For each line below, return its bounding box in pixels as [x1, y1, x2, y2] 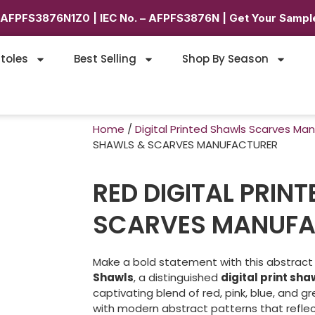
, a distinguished [134, 270, 221, 285]
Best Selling [73, 51, 136, 67]
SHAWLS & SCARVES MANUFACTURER [93, 137, 278, 153]
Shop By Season [181, 51, 269, 67]
